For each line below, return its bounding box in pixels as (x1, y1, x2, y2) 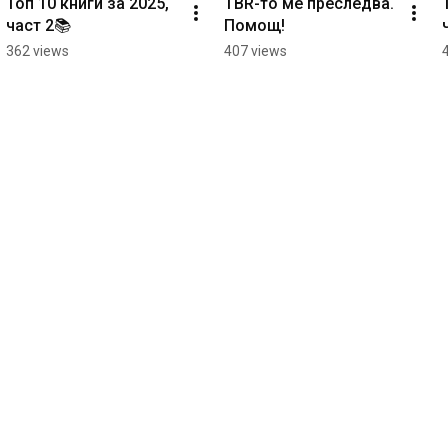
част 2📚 (6, 15, 71, 35)
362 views (6, 42, 69, 59)
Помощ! (224, 15, 285, 35)
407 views (224, 42, 287, 59)
